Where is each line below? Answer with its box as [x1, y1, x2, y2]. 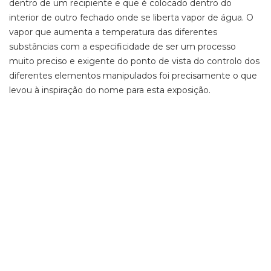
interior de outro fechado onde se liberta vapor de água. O [9, 12, 253, 23]
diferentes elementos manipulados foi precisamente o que [9, 70, 257, 81]
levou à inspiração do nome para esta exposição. [9, 85, 213, 96]
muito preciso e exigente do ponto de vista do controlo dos [9, 56, 260, 67]
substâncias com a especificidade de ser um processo [9, 41, 236, 52]
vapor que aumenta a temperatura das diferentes [9, 27, 217, 38]
